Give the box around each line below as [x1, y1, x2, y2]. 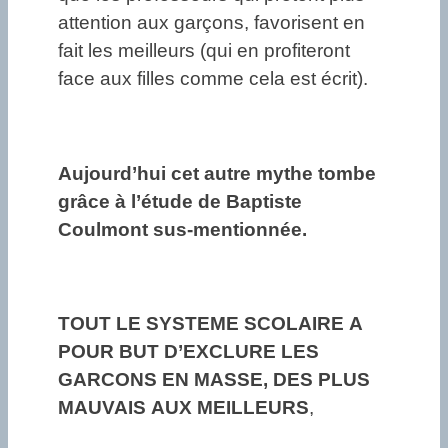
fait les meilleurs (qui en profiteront [58, 40, 350, 62]
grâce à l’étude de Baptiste [58, 190, 302, 212]
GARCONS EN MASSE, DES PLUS [58, 369, 370, 391]
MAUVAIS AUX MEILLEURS [58, 397, 309, 419]
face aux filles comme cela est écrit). [58, 68, 368, 90]
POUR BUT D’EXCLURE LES [58, 341, 319, 363]
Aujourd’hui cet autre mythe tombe [58, 162, 376, 184]
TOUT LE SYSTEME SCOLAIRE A [58, 313, 363, 335]
